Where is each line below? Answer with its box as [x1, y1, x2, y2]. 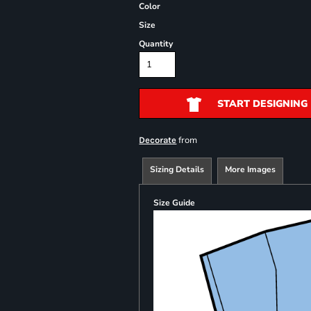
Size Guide [153, 197, 196, 208]
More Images [225, 164, 276, 175]
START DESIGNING [217, 97, 308, 111]
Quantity [139, 38, 174, 49]
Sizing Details [150, 164, 205, 175]
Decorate [139, 135, 177, 145]
